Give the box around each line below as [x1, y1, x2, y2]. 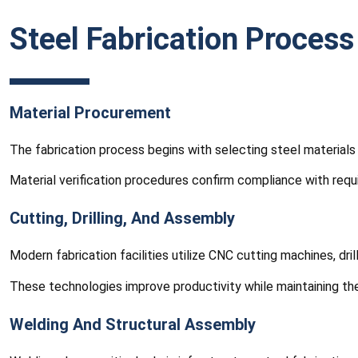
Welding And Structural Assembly [10, 314, 256, 334]
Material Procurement [10, 102, 171, 122]
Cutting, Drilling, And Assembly [10, 209, 235, 229]
